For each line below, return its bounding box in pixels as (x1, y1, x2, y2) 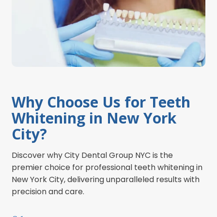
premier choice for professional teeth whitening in (12, 162, 202, 173)
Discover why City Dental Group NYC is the (12, 150, 173, 161)
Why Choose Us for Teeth (12, 92, 190, 112)
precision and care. (12, 186, 84, 198)
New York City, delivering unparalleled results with (12, 174, 200, 186)
